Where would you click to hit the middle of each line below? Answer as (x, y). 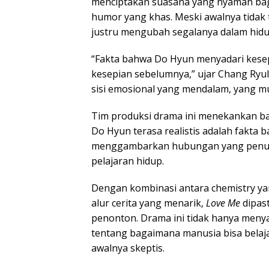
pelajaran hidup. (128, 161)
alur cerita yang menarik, (149, 203)
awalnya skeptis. (128, 248)
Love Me (223, 203)
